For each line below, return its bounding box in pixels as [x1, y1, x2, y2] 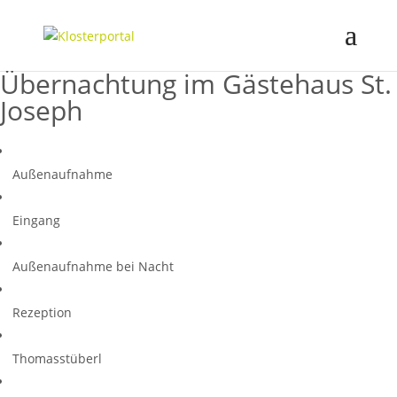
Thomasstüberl [12, 350, 102, 367]
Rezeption [12, 304, 72, 321]
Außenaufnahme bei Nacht [12, 258, 174, 275]
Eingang [12, 212, 60, 229]
